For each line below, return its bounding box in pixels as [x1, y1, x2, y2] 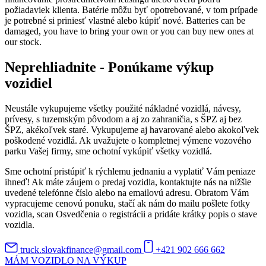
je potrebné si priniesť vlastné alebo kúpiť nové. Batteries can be [5, 15, 245, 26]
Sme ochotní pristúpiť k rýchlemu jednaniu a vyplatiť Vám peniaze [5, 166, 255, 177]
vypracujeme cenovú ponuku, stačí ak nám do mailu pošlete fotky [5, 198, 250, 209]
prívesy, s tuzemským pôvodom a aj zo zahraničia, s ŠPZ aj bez [5, 114, 242, 125]
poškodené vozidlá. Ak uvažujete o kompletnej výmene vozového [5, 135, 251, 146]
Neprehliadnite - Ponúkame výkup [5, 59, 214, 75]
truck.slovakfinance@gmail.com [20, 245, 141, 255]
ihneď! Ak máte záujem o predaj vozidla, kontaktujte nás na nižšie [5, 177, 251, 188]
